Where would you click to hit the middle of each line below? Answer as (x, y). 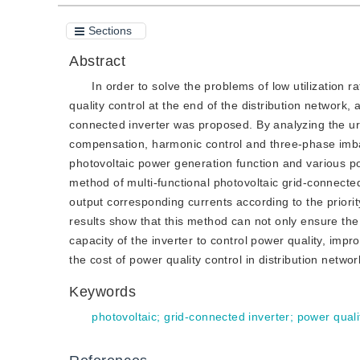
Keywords (105, 292)
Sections (110, 31)
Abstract (100, 61)
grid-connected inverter (227, 317)
